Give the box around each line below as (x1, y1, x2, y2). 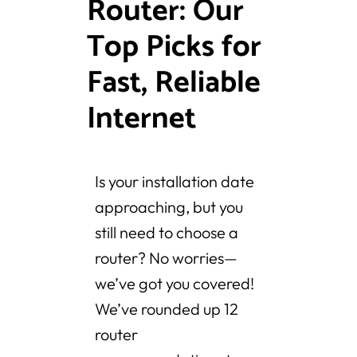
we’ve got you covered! (95, 273, 254, 294)
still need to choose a (95, 222, 238, 243)
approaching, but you (95, 197, 243, 218)
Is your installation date (95, 171, 254, 192)
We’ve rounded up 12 (95, 299, 238, 320)
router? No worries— (95, 248, 237, 269)
